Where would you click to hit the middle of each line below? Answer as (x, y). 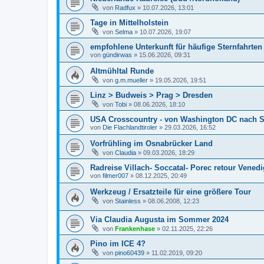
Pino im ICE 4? (118, 243)
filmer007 (115, 176)
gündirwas (117, 55)
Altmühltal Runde (122, 71)
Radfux (125, 8)
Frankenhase (135, 228)
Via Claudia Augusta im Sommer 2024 (159, 219)
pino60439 (130, 253)
